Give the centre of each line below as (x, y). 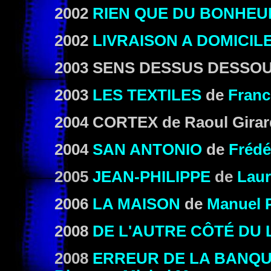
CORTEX (125, 122)
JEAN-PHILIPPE (152, 177)
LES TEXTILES (147, 95)
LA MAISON (136, 204)
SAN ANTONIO (147, 149)
